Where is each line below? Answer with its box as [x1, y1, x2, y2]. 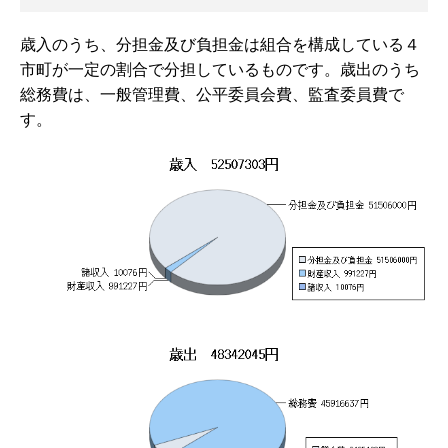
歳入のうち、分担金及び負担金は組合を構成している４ [20, 36, 420, 54]
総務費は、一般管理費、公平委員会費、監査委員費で [20, 86, 404, 104]
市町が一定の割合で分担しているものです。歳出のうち [20, 61, 420, 79]
